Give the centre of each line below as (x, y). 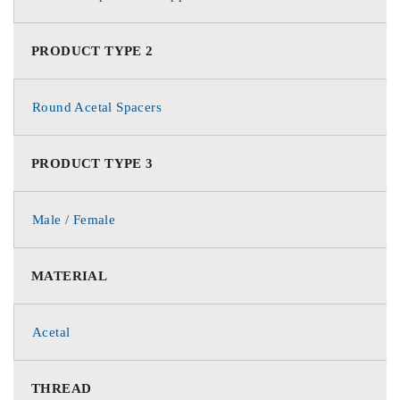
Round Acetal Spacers (97, 107)
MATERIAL (70, 276)
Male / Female (74, 220)
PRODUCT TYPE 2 (92, 51)
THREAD (62, 388)
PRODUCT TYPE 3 (92, 163)
